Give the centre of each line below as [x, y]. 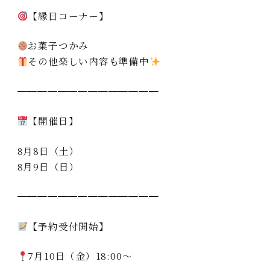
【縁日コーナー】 [68, 15]
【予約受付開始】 [68, 226]
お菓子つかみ [58, 46]
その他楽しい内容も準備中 [89, 61]
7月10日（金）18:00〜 [80, 256]
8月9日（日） [49, 166]
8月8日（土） [49, 150]
